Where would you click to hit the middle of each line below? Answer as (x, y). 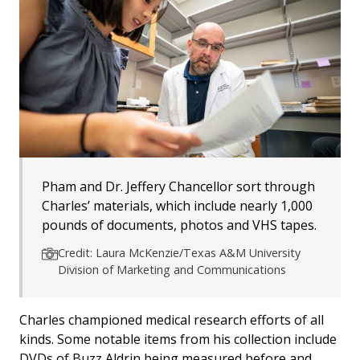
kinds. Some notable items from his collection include (178, 340)
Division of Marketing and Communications (172, 270)
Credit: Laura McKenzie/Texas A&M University (179, 253)
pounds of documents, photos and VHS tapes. (179, 225)
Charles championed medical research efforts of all (172, 320)
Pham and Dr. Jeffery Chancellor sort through (178, 187)
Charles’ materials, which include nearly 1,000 (177, 206)
